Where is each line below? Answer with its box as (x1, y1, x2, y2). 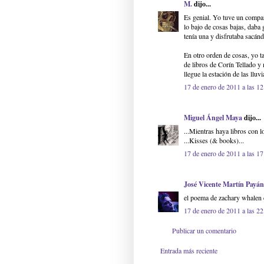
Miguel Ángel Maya (184, 113, 242, 123)
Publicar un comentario (172, 226, 236, 236)
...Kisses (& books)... (184, 136, 244, 146)
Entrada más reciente (160, 246, 217, 256)
